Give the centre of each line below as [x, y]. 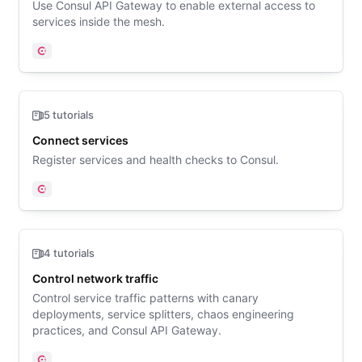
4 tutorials [69, 253]
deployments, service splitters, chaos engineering [163, 314]
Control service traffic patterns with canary [145, 298]
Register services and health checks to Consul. [156, 160]
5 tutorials [69, 115]
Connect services [80, 140]
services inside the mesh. [99, 21]
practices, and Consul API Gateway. [127, 330]
